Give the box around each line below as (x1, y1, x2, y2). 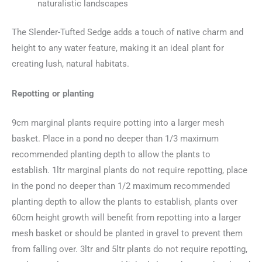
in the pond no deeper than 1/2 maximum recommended (12, 180, 230, 191)
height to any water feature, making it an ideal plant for (12, 43, 224, 54)
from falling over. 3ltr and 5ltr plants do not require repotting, (12, 243, 247, 254)
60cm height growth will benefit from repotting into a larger (12, 212, 241, 223)
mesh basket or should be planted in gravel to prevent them (12, 227, 243, 239)
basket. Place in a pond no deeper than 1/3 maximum (12, 133, 219, 144)
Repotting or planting (12, 88, 94, 99)
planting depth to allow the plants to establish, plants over (12, 196, 237, 207)
